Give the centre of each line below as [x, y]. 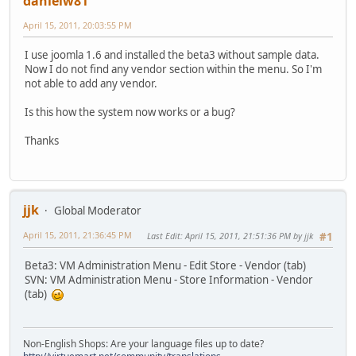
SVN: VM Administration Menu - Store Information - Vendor [169, 280]
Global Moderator [98, 211]
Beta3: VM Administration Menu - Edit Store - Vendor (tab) [165, 266]
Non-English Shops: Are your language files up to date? [143, 344]
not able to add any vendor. [91, 83]
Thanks [42, 140]
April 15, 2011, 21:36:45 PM [77, 235]
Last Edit [164, 236]
